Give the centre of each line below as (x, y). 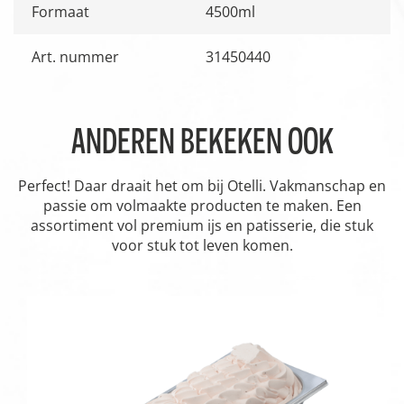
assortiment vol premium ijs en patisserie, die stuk (202, 225)
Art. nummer (75, 56)
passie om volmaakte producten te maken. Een (202, 205)
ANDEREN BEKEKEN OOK (202, 140)
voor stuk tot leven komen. (202, 245)
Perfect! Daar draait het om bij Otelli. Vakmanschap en (202, 185)
